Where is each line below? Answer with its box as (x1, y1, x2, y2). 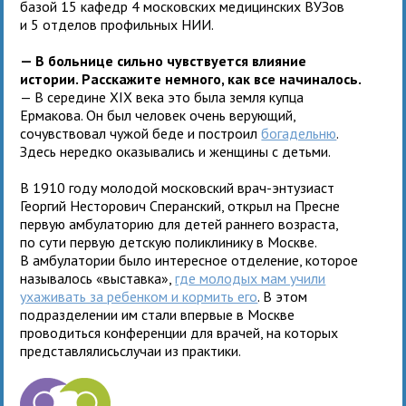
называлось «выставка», (20, 268, 176, 287)
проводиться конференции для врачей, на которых (20, 323, 339, 342)
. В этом (257, 286, 308, 305)
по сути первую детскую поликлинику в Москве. (20, 232, 317, 251)
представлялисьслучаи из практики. (20, 341, 242, 360)
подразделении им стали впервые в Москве (20, 304, 295, 324)
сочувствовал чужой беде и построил (20, 123, 262, 142)
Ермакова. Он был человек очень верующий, (20, 105, 296, 124)
